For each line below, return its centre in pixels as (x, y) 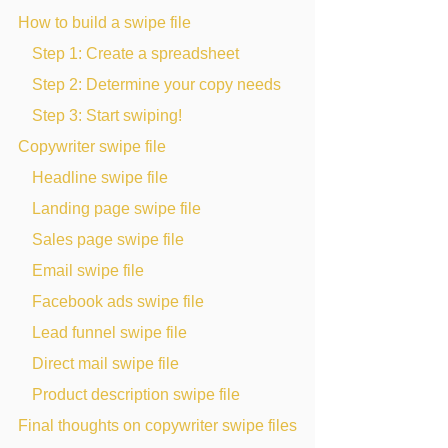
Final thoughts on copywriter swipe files (157, 425)
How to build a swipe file (104, 22)
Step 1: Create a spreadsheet (135, 53)
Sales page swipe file (108, 239)
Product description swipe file (136, 394)
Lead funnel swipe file (109, 332)
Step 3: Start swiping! (107, 115)
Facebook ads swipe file (118, 301)
